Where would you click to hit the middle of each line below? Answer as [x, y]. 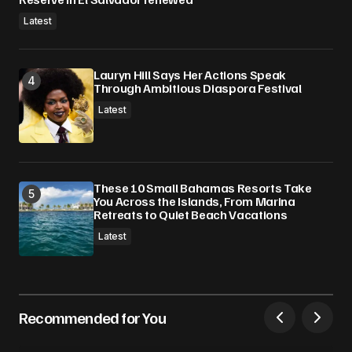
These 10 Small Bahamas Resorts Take [203, 187]
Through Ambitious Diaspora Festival [198, 88]
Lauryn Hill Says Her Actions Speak [190, 74]
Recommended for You [92, 317]
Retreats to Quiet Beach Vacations [191, 214]
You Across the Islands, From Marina [194, 201]
